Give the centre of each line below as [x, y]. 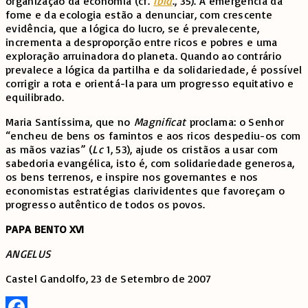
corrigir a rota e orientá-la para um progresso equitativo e [150, 84]
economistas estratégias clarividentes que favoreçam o [145, 191]
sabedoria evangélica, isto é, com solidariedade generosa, [150, 163]
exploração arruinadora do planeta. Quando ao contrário [144, 56]
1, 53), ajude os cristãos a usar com [190, 150]
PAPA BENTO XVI [45, 229]
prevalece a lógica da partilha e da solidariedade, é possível [154, 70]
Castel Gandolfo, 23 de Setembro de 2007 [109, 279]
